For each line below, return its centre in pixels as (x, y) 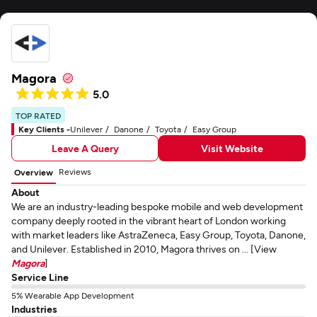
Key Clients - (44, 129)
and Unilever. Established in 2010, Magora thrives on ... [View (144, 249)
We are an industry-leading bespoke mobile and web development (157, 206)
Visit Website (232, 148)
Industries (34, 309)
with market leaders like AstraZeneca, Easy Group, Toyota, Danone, (158, 235)
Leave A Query (85, 148)
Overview (34, 172)
